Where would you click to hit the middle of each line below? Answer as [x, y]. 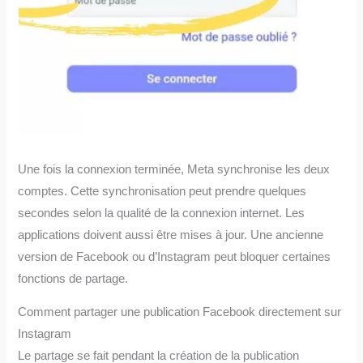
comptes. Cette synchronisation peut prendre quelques [162, 191]
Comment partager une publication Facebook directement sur [180, 312]
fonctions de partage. [73, 278]
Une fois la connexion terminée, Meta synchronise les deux [174, 169]
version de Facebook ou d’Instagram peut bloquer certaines [175, 256]
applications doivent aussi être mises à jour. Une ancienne [171, 235]
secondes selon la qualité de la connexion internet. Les [162, 213]
